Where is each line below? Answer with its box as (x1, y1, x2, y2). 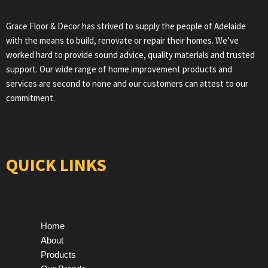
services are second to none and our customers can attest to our (6, 78, 248, 90)
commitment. (6, 92, 55, 104)
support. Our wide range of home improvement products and (6, 63, 232, 75)
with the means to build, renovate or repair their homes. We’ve (6, 35, 239, 47)
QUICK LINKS (6, 153, 106, 176)
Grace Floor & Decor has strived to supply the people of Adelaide (6, 20, 246, 32)
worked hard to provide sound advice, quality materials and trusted (6, 49, 255, 61)
